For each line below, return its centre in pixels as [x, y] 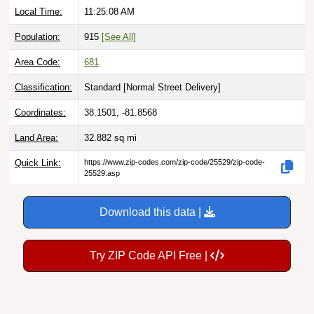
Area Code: [37, 46]
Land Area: [36, 121]
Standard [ [105, 71]
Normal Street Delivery [172, 71]
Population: [37, 20]
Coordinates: [40, 96]
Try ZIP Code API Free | [150, 239]
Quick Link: [38, 146]
